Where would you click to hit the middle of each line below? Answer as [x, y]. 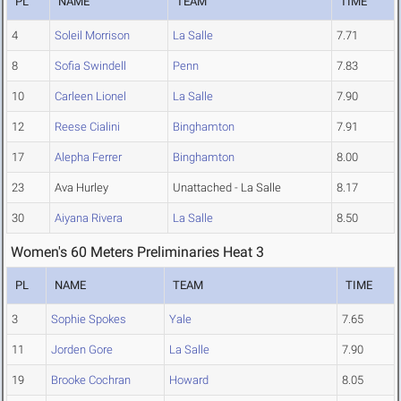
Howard [189, 380]
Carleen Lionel [90, 97]
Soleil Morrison [92, 36]
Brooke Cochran [91, 380]
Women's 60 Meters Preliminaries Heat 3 [137, 252]
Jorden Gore [82, 350]
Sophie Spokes [89, 320]
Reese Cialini [87, 127]
